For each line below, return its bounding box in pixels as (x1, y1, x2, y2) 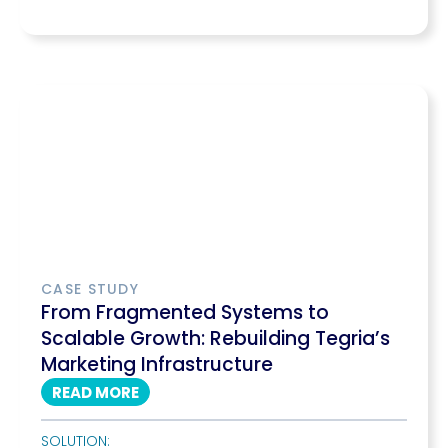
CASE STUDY (41, 279, 139, 299)
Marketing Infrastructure (41, 351, 273, 378)
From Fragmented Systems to (41, 299, 329, 326)
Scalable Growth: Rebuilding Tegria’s (41, 325, 390, 352)
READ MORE (52, 382, 139, 403)
